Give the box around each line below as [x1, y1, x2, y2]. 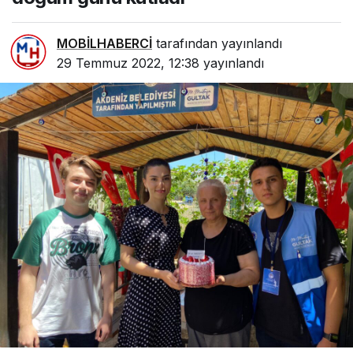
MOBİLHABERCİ [57, 35, 152, 51]
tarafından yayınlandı [152, 35, 282, 51]
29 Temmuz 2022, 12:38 [57, 54, 199, 71]
